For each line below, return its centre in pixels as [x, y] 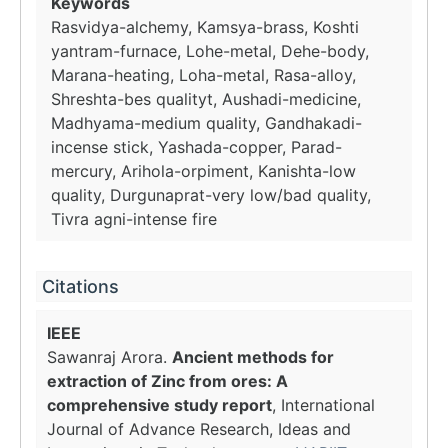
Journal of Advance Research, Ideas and [199, 429]
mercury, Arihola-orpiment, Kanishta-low [203, 171]
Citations [80, 286]
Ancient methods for [253, 357]
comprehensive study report [159, 405]
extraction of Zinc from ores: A [167, 381]
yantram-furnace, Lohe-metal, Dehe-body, [210, 51]
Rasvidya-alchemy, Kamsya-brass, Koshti [205, 27]
